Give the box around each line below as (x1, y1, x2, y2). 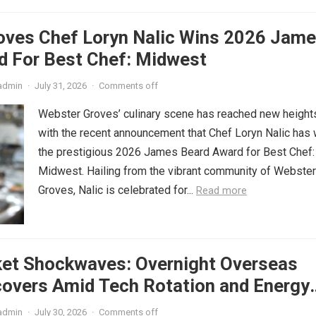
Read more (196, 184, 247, 197)
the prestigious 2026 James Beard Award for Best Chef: (38, 145, 315, 159)
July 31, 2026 (35, 80, 87, 91)
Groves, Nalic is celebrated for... (38, 183, 196, 197)
